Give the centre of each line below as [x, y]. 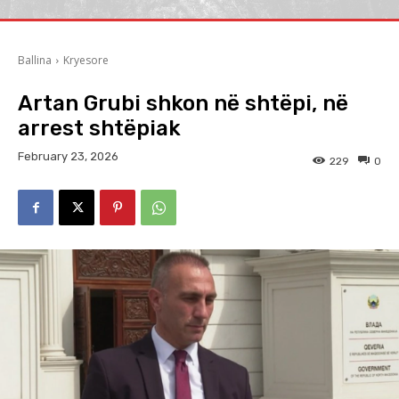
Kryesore [86, 60]
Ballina [35, 60]
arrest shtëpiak [99, 128]
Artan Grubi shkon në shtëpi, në [183, 103]
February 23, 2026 [68, 157]
